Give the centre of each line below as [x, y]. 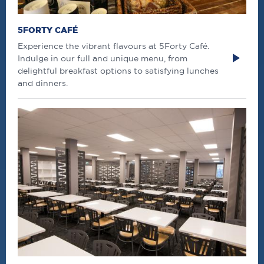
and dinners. [43, 83]
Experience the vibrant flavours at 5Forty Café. [113, 46]
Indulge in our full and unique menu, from [103, 58]
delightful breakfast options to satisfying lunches [118, 70]
